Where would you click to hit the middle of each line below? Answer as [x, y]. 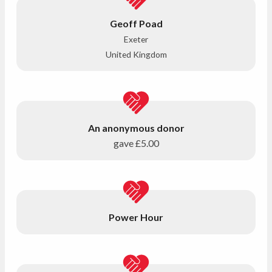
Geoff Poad [136, 23]
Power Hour [136, 217]
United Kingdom [136, 54]
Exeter [136, 39]
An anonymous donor [136, 127]
